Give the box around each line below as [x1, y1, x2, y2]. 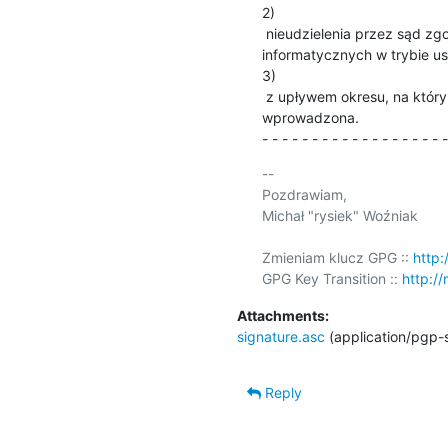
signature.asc [236, 327, 325, 345]
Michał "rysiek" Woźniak [261, 206, 418, 224]
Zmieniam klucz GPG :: [261, 248, 413, 266]
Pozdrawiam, [261, 185, 347, 203]
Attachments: [236, 306, 329, 324]
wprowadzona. [261, 108, 359, 126]
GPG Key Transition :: [261, 269, 402, 287]
